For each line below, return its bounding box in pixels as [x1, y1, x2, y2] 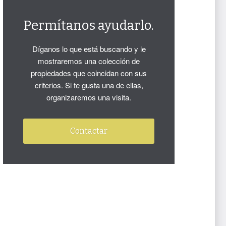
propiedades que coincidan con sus [31, 68, 147, 78]
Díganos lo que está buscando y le [32, 43, 146, 54]
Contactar [70, 126, 107, 136]
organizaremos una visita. [46, 92, 131, 102]
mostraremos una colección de [38, 55, 140, 66]
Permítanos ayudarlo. [24, 18, 154, 33]
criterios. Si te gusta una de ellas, [34, 80, 143, 90]
